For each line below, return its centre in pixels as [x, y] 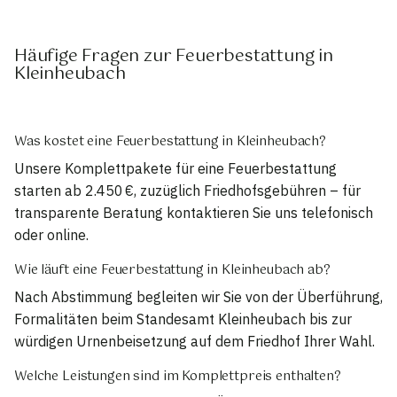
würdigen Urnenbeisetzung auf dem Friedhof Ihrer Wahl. [195, 342]
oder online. [51, 234]
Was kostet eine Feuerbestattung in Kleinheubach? [171, 141]
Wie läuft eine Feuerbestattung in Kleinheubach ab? [172, 270]
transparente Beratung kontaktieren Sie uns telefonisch [194, 212]
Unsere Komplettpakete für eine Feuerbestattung [175, 168]
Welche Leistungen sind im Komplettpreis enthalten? [178, 377]
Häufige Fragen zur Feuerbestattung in [174, 56]
